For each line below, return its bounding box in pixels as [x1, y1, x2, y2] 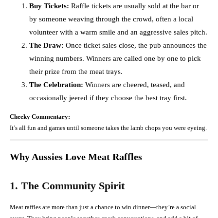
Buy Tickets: [29, 2, 69, 10]
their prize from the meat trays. [29, 68, 123, 76]
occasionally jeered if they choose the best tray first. [29, 94, 187, 102]
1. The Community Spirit [10, 180, 125, 192]
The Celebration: [29, 81, 83, 89]
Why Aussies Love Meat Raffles [10, 152, 142, 163]
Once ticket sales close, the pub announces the [64, 41, 207, 50]
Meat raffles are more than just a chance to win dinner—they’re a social [10, 203, 196, 211]
